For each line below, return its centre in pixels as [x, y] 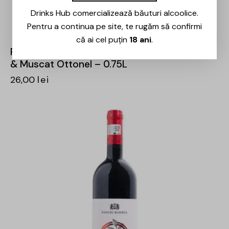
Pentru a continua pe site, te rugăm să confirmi [114, 26]
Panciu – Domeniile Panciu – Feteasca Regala [112, 52]
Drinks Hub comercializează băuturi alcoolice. [114, 13]
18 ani [140, 39]
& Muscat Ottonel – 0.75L [69, 64]
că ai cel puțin [103, 39]
